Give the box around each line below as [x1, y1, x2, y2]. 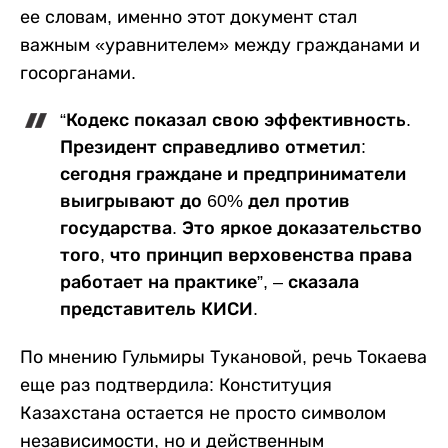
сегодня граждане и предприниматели [60, 163, 406, 184]
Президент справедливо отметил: [60, 136, 366, 157]
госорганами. [20, 62, 136, 83]
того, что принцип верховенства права [60, 244, 412, 265]
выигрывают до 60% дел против [60, 190, 350, 211]
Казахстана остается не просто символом [20, 402, 386, 423]
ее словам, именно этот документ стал [20, 6, 357, 27]
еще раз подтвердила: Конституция [20, 374, 332, 395]
